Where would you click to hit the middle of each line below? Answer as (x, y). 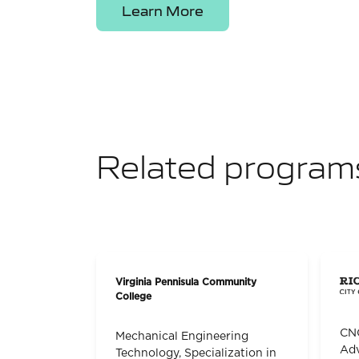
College (133, 297)
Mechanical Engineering (182, 336)
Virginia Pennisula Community (186, 282)
